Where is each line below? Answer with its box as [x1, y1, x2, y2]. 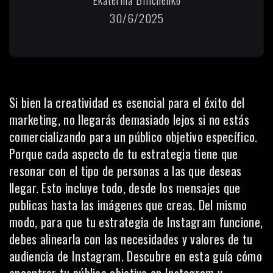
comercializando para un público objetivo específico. [9, 127, 258, 146]
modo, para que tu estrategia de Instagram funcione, [9, 213, 263, 231]
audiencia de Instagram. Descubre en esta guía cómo [9, 247, 262, 265]
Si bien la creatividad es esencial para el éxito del [9, 93, 245, 112]
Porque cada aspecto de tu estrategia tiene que [9, 144, 238, 163]
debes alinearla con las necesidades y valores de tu [9, 230, 253, 248]
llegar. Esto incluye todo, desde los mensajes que [9, 179, 241, 197]
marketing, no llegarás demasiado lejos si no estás [9, 110, 249, 129]
